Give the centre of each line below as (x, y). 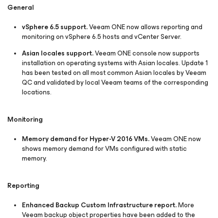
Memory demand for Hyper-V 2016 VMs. (86, 139)
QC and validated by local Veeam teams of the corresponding (115, 82)
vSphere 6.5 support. (55, 27)
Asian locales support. (58, 53)
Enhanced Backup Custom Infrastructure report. (100, 205)
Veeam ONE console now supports (146, 53)
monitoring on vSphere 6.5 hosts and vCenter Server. (102, 37)
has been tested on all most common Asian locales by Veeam (114, 73)
